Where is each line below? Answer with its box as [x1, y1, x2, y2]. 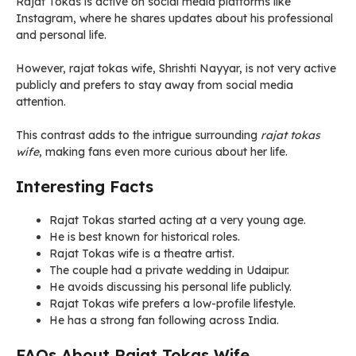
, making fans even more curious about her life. [39, 145, 288, 159]
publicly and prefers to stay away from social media [16, 78, 293, 92]
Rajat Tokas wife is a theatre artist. [49, 246, 234, 261]
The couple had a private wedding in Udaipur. [49, 263, 289, 277]
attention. [16, 95, 66, 109]
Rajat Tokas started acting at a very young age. [49, 213, 306, 227]
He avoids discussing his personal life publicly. [49, 280, 292, 294]
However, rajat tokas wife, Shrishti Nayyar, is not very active [16, 61, 336, 75]
